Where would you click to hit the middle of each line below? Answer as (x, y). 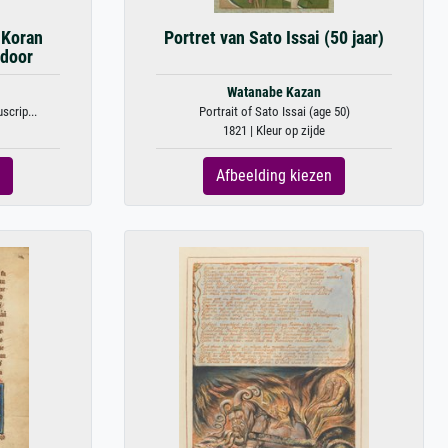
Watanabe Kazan (274, 92)
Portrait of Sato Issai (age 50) (274, 111)
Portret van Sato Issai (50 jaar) (274, 38)
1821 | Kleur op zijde (274, 130)
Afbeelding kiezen (274, 175)
